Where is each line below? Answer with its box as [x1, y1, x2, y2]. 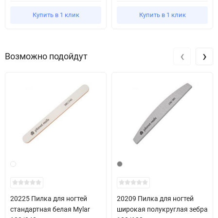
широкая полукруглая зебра [117, 205, 208, 213]
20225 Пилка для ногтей [10, 194, 87, 202]
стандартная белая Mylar [10, 205, 90, 213]
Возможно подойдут [5, 51, 88, 62]
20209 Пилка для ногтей [117, 194, 194, 202]
